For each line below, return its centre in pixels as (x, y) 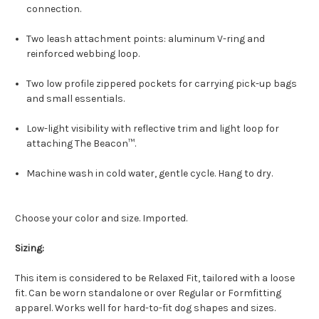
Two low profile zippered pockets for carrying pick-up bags (162, 84)
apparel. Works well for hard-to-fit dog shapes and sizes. (145, 308)
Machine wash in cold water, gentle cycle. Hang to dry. (150, 174)
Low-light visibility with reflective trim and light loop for (153, 129)
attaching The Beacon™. (82, 144)
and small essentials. (76, 99)
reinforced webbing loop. (83, 54)
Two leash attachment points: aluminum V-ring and (146, 39)
